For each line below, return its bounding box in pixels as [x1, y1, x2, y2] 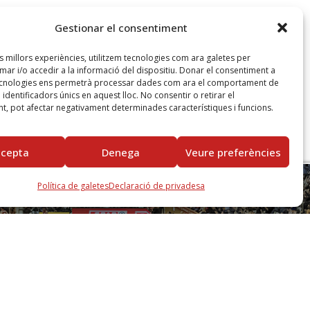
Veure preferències [185, 145, 281, 159]
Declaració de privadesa [108, 180, 205, 192]
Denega [102, 145, 140, 159]
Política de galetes [37, 180, 109, 192]
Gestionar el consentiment [54, 21, 188, 35]
